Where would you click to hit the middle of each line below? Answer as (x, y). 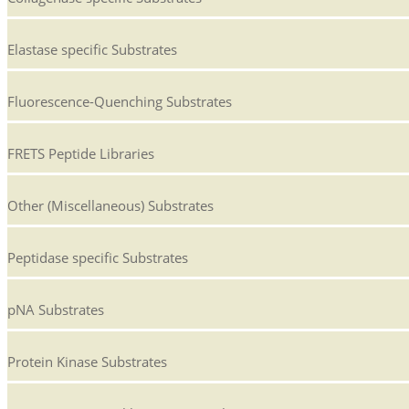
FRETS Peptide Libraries (81, 154)
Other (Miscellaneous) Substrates (110, 206)
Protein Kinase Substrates (87, 362)
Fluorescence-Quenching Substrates (120, 102)
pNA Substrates (56, 310)
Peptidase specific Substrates (98, 258)
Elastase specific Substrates (92, 50)
